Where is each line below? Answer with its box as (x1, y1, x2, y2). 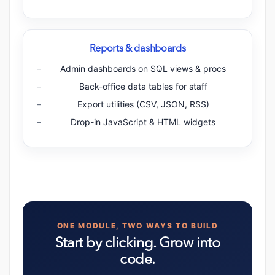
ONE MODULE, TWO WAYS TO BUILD (56, 221, 219, 231)
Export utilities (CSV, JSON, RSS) (77, 99, 209, 110)
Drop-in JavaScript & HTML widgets (71, 117, 215, 128)
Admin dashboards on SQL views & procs (60, 63, 226, 74)
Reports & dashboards (89, 44, 186, 55)
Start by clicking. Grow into (55, 237, 220, 252)
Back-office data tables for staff (79, 81, 207, 92)
